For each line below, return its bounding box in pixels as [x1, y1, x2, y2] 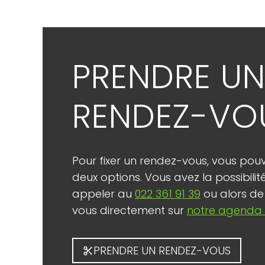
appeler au [72, 186, 135, 202]
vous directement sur [72, 203, 187, 218]
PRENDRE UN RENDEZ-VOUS [93, 243, 231, 258]
